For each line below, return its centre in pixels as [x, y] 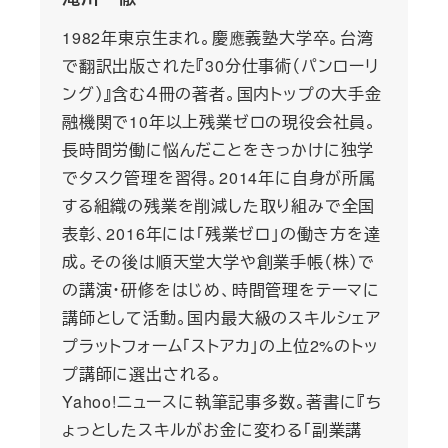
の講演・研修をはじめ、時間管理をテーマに [220, 290]
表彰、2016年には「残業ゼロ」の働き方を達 [221, 234]
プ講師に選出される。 [142, 374]
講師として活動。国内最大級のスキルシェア [221, 318]
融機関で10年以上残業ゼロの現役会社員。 [219, 122]
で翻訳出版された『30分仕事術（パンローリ [220, 66]
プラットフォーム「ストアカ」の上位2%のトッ [220, 346]
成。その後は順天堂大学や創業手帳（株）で [218, 262]
